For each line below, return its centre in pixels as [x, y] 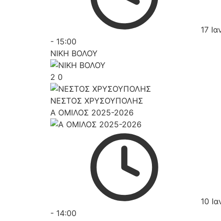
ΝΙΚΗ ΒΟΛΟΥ [74, 53]
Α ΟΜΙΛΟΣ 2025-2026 [92, 112]
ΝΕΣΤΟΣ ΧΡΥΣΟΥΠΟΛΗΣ [97, 101]
